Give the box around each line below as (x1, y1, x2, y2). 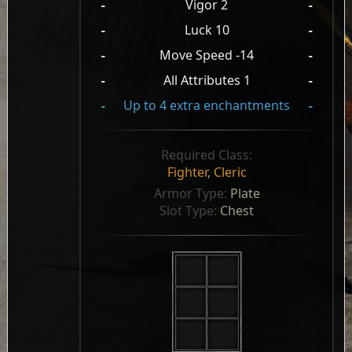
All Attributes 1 (163, 71, 251, 89)
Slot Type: (159, 202, 221, 219)
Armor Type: (153, 185, 230, 202)
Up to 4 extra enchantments (123, 97, 291, 114)
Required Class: (161, 146, 253, 163)
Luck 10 (184, 21, 229, 38)
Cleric (213, 163, 247, 181)
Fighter (167, 163, 207, 181)
